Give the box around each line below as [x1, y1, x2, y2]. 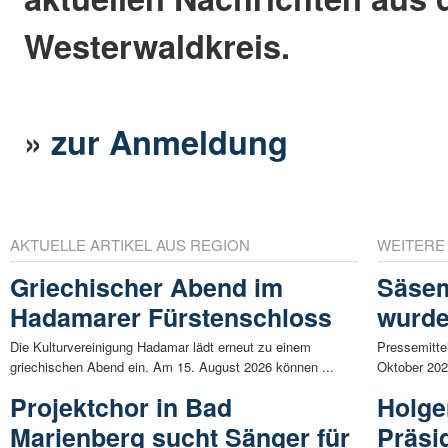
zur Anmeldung [51, 117, 289, 165]
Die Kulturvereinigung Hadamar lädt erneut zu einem [10, 337, 311, 357]
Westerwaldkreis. [24, 21, 291, 69]
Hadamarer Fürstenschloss [10, 299, 332, 336]
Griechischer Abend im [10, 269, 283, 306]
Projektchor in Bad [10, 389, 232, 426]
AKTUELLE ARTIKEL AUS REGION [10, 234, 250, 256]
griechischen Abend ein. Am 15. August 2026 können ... [10, 357, 334, 377]
